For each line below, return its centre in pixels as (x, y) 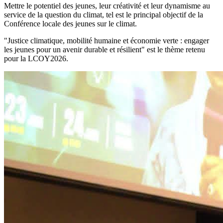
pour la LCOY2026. (36, 58)
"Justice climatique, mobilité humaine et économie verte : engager (107, 40)
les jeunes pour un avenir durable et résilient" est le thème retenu (105, 49)
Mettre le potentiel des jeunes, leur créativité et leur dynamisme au (107, 5)
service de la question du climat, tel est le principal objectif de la (104, 14)
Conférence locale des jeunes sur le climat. (70, 23)
